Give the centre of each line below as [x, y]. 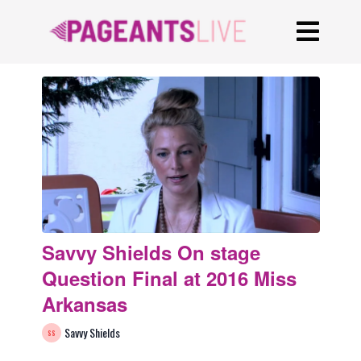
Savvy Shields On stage [151, 253]
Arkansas [84, 304]
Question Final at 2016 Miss [169, 278]
